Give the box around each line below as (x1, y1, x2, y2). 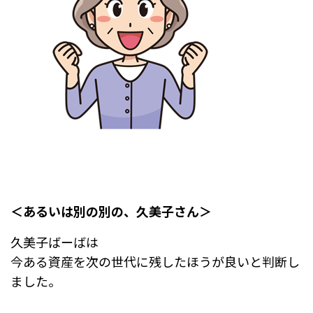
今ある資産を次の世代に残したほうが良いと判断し (10, 252, 300, 270)
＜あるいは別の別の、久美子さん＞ (10, 202, 212, 220)
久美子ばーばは (10, 233, 99, 251)
